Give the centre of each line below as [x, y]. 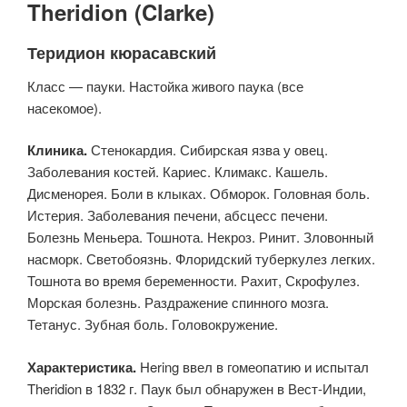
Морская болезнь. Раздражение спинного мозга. [178, 302]
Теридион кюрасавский [122, 53]
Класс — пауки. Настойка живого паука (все [165, 85]
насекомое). [65, 107]
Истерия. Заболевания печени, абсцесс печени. [178, 215]
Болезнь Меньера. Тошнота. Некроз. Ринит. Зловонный [200, 237]
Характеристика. [84, 367]
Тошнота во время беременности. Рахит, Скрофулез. [194, 280]
